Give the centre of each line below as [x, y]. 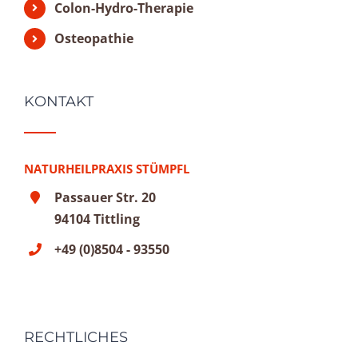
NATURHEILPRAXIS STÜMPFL [107, 168]
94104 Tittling [97, 219]
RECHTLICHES [76, 338]
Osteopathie [94, 38]
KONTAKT [59, 101]
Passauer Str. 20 [105, 197]
